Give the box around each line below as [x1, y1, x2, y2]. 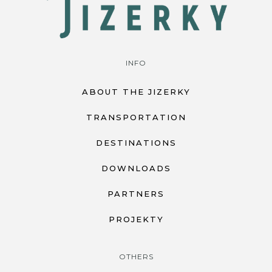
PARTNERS [107, 189, 165, 199]
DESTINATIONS [95, 138, 177, 148]
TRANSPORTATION [86, 112, 186, 123]
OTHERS [118, 252, 154, 262]
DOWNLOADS [101, 163, 171, 174]
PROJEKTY [108, 214, 164, 225]
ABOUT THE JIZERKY [81, 87, 191, 97]
